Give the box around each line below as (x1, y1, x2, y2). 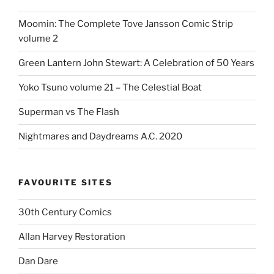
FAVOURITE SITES (18, 177, 113, 187)
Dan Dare (18, 255, 58, 267)
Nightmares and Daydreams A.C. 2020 (18, 131, 182, 143)
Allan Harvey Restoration (18, 231, 125, 242)
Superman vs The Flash (18, 106, 119, 118)
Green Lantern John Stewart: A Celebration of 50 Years (18, 57, 254, 69)
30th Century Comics (18, 206, 112, 218)
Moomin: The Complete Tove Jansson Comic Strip (18, 18, 233, 30)
